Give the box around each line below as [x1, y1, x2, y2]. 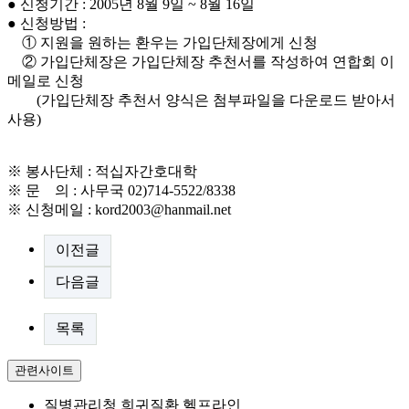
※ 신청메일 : [7, 201, 95, 217]
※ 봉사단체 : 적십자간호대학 [7, 163, 197, 179]
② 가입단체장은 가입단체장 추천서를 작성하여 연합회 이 [7, 53, 394, 69]
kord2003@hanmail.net [95, 201, 231, 217]
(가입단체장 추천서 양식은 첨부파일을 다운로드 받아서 [7, 91, 395, 108]
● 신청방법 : [7, 15, 86, 31]
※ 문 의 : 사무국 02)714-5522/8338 [7, 182, 236, 198]
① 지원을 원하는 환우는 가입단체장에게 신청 [7, 34, 318, 50]
